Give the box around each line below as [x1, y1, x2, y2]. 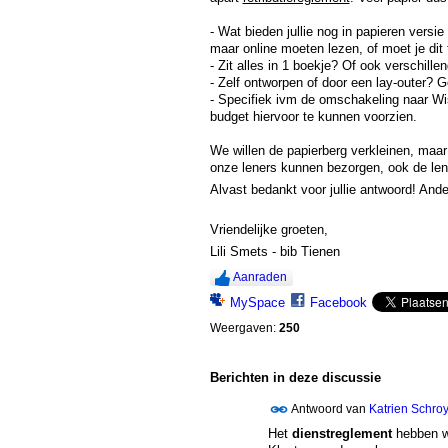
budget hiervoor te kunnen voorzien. [209, 109, 417, 125]
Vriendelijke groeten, [209, 221, 328, 237]
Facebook [309, 295, 367, 311]
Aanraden [232, 270, 287, 285]
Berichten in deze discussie [209, 370, 381, 386]
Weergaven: [209, 321, 276, 336]
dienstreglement [291, 426, 392, 442]
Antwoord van [288, 401, 369, 416]
